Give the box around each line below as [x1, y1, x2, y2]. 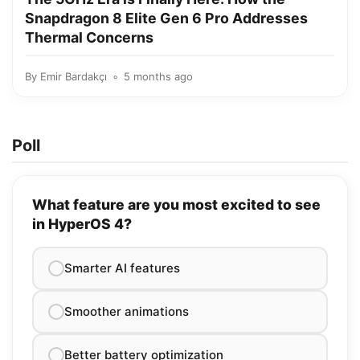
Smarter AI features [64, 260, 180, 276]
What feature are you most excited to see [32, 196, 321, 213]
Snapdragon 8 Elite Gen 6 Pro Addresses [25, 10, 308, 27]
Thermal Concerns [25, 29, 153, 46]
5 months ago [124, 70, 193, 83]
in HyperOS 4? [32, 215, 132, 232]
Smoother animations [64, 304, 189, 319]
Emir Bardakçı [40, 70, 107, 83]
